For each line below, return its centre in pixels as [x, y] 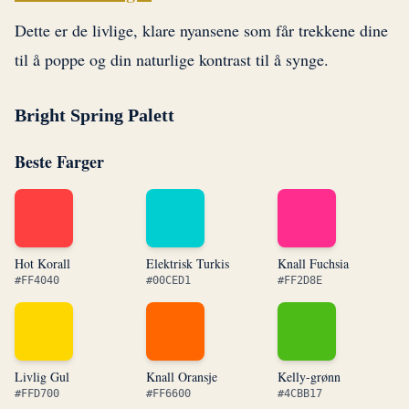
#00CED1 [168, 281]
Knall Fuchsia [313, 264]
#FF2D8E [300, 281]
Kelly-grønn [309, 377]
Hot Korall [42, 264]
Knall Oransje [182, 377]
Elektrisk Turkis [188, 264]
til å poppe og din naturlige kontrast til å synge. [172, 60]
